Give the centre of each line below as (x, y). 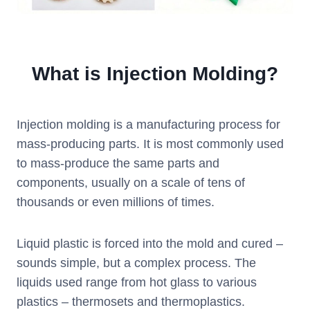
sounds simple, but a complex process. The (136, 263)
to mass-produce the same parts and (118, 164)
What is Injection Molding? (155, 74)
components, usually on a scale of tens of (131, 183)
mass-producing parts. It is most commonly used (150, 144)
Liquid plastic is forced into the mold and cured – (150, 244)
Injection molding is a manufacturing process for (148, 125)
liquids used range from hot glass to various (137, 283)
